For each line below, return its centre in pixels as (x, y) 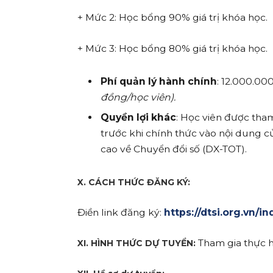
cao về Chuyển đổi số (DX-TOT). (174, 149)
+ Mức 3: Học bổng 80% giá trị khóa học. (173, 48)
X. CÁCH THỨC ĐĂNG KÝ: (134, 182)
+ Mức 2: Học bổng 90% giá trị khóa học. (173, 18)
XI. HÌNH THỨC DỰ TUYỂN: (138, 243)
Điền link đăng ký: (121, 213)
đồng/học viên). (138, 97)
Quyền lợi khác (139, 117)
